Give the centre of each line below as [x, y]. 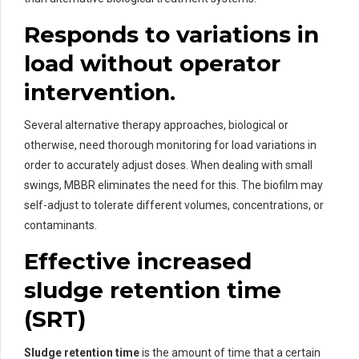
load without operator [152, 64]
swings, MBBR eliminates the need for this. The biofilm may [173, 186]
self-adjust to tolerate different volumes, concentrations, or [174, 206]
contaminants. [61, 226]
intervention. [100, 93]
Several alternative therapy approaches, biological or [156, 125]
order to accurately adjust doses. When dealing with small [168, 165]
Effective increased [138, 262]
